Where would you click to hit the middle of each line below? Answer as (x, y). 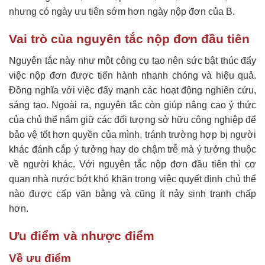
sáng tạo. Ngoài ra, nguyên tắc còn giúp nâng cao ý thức (132, 105)
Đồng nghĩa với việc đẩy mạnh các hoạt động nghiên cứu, (132, 90)
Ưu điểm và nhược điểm (82, 236)
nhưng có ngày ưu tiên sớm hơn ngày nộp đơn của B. (122, 12)
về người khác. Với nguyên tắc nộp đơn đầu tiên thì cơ (132, 164)
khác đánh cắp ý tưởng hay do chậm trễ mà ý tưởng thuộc (132, 149)
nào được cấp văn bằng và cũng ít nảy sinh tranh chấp (132, 193)
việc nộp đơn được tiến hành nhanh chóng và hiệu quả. (132, 75)
